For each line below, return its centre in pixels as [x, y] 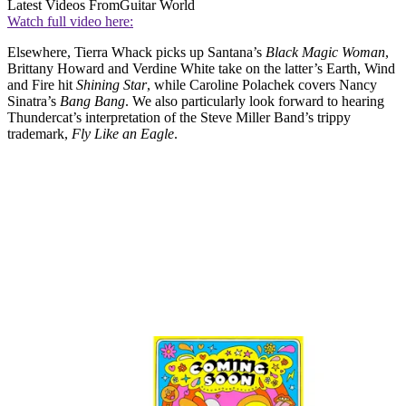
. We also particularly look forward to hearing [255, 101]
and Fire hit [42, 84]
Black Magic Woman [325, 52]
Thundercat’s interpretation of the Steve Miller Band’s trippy [179, 117]
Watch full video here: [70, 21]
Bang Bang [92, 101]
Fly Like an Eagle [123, 133]
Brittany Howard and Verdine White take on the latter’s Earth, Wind [201, 68]
